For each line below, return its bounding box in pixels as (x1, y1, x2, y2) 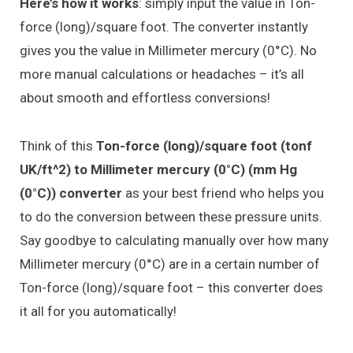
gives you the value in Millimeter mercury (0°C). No (20, 43, 317, 59)
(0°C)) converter (20, 184, 122, 201)
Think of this (20, 137, 96, 154)
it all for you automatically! (20, 303, 176, 319)
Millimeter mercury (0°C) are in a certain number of (20, 255, 320, 272)
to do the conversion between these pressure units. (20, 208, 322, 225)
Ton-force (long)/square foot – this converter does (20, 279, 323, 295)
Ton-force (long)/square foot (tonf (96, 137, 312, 154)
